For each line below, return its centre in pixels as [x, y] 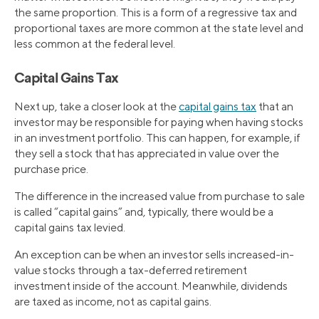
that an [275, 107]
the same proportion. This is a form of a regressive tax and [156, 13]
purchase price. [51, 169]
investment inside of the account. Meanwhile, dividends [151, 286]
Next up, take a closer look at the [96, 107]
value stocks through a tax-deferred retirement [131, 271]
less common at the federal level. [95, 44]
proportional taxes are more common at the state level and [159, 28]
